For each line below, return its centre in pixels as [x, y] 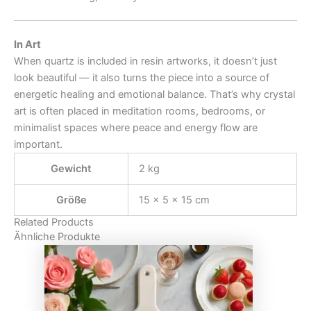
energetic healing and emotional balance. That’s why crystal [154, 94]
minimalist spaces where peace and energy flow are [136, 127]
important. [38, 144]
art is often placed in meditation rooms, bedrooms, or [140, 111]
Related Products [54, 222]
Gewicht [71, 168]
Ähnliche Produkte [57, 236]
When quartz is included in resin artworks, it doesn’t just [145, 61]
